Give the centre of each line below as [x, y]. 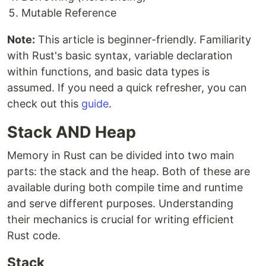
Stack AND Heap [72, 132]
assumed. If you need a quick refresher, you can [127, 88]
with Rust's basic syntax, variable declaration [120, 56]
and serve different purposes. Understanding [120, 204]
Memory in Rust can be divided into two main [121, 156]
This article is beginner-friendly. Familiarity [143, 40]
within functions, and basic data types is [108, 72]
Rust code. [34, 236]
